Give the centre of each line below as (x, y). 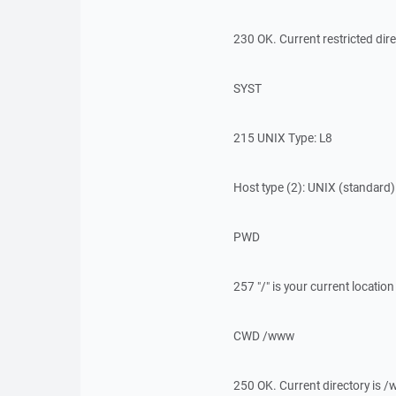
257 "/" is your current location (313, 286)
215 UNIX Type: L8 (282, 138)
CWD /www (263, 336)
